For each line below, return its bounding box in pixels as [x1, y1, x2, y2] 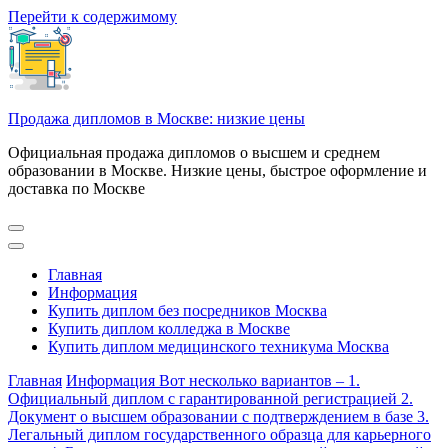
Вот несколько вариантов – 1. [159, 372, 360, 389]
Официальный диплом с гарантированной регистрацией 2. [8, 390, 413, 407]
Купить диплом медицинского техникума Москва [48, 338, 389, 355]
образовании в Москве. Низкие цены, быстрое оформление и [8, 162, 427, 179]
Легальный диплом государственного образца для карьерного [8, 426, 431, 443]
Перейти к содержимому [8, 8, 177, 25]
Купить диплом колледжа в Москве [48, 320, 290, 337]
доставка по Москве [8, 180, 145, 197]
